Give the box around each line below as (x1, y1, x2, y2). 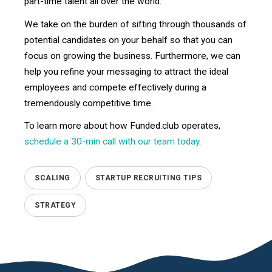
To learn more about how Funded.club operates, (24, 120, 220, 132)
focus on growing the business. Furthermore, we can (24, 50, 240, 61)
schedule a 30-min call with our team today (24, 136, 199, 148)
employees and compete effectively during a (24, 81, 206, 93)
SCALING (35, 174, 70, 183)
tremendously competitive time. (24, 97, 155, 109)
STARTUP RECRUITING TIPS (95, 174, 202, 183)
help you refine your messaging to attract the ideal (24, 66, 228, 77)
